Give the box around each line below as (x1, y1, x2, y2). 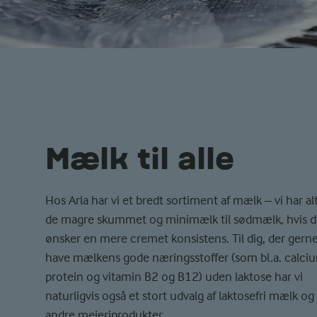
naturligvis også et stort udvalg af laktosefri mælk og (45, 289, 314, 303)
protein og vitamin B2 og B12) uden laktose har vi (45, 270, 303, 284)
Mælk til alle (45, 144, 234, 173)
